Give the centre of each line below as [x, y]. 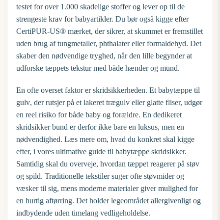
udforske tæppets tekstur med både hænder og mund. [98, 68]
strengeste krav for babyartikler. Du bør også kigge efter [102, 19]
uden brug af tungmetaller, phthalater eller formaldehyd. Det [109, 43]
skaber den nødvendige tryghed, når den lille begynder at [104, 56]
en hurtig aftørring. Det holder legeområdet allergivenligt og [109, 201]
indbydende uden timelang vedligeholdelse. [83, 213]
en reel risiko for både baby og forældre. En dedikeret [99, 115]
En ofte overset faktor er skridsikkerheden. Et [87, 90]
